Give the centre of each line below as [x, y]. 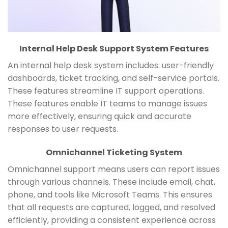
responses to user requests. [63, 129]
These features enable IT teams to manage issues [107, 104]
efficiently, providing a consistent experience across [112, 220]
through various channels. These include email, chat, [111, 182]
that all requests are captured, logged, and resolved [111, 208]
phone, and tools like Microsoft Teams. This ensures [110, 195]
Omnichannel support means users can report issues [114, 169]
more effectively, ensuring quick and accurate [99, 117]
